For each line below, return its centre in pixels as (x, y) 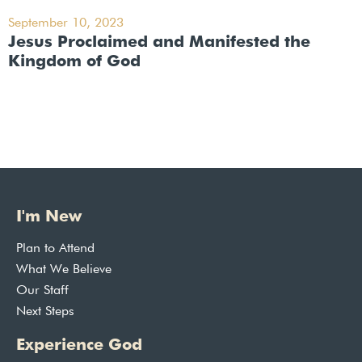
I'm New (49, 217)
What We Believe (64, 270)
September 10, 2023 (66, 24)
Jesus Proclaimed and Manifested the (159, 42)
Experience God (79, 345)
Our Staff (42, 291)
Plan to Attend (55, 249)
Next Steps (45, 312)
